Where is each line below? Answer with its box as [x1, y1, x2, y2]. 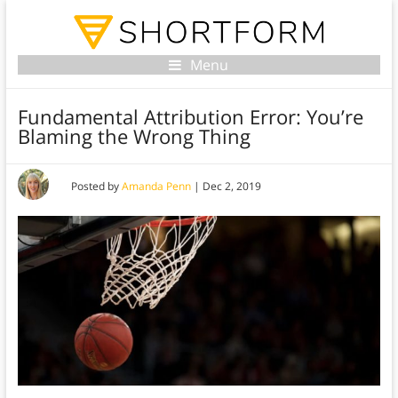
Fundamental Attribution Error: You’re [17, 103, 363, 131]
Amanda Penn [121, 179, 191, 195]
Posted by [70, 179, 122, 195]
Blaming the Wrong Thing [17, 123, 251, 150]
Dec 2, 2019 [202, 179, 261, 195]
